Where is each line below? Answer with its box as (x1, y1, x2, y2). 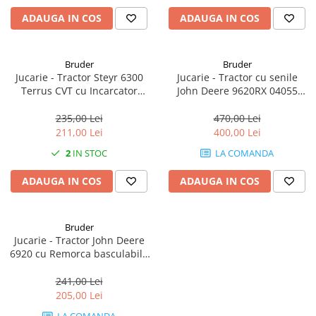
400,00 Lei (213, 126, 261, 139)
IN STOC (71, 147, 107, 159)
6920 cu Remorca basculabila (10, 247, 148, 260)
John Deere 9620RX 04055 (176, 84, 298, 97)
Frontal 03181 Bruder (29, 97, 129, 111)
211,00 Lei (55, 126, 103, 139)
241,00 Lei (55, 274, 103, 288)
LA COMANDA (213, 147, 274, 159)
